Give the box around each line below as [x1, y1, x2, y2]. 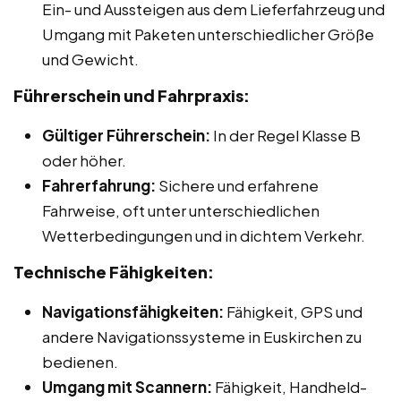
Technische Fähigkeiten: [13, 260, 214, 282]
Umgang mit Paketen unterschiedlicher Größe [42, 23, 374, 44]
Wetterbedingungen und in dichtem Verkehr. [42, 225, 365, 245]
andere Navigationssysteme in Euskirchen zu [42, 326, 362, 346]
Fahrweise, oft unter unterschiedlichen [42, 200, 320, 220]
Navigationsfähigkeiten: [42, 301, 224, 321]
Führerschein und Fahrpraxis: [13, 84, 250, 106]
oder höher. [42, 149, 126, 170]
